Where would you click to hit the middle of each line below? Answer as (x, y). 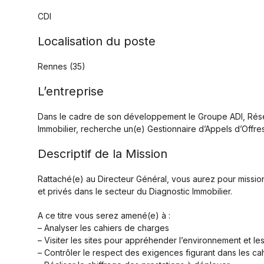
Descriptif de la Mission (103, 154)
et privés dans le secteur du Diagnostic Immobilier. (135, 191)
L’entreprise (71, 91)
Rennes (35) (62, 66)
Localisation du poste (97, 41)
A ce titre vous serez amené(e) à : (104, 215)
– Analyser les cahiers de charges (103, 228)
